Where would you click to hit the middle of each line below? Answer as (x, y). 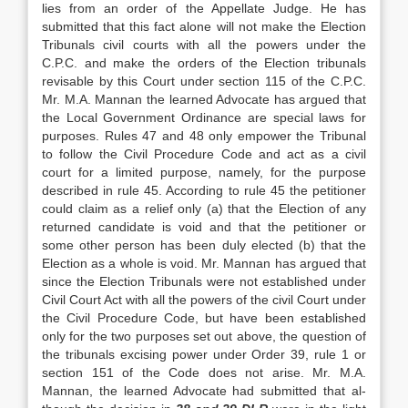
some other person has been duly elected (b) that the (204, 245)
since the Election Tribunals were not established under (204, 281)
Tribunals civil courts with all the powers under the (204, 45)
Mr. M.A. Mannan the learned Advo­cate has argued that (204, 99)
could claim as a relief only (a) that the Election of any (204, 209)
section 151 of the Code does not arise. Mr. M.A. (204, 372)
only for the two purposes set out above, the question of (204, 336)
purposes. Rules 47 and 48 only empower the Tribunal (204, 136)
